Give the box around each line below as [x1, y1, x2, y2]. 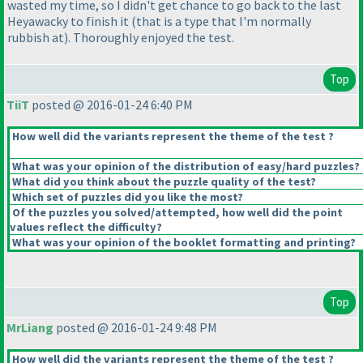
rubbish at [7, 29, 64, 46]
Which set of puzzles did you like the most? [10, 190, 243, 205]
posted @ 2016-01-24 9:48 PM [53, 319, 217, 336]
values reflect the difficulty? [10, 220, 162, 235]
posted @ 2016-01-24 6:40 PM [29, 96, 193, 113]
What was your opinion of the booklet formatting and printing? [10, 235, 356, 250]
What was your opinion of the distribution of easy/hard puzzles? [10, 159, 360, 174]
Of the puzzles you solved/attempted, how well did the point [10, 205, 343, 220]
